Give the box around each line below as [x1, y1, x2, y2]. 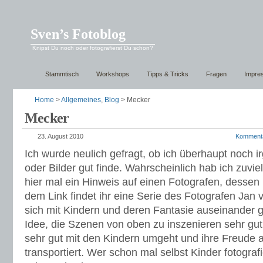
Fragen [206, 70, 227, 77]
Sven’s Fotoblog [31, 26, 126, 42]
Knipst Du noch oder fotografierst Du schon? [32, 45, 153, 51]
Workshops [96, 70, 129, 77]
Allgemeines [61, 96, 101, 104]
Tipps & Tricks [147, 70, 188, 77]
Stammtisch [45, 70, 79, 77]
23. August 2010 [38, 133, 83, 140]
